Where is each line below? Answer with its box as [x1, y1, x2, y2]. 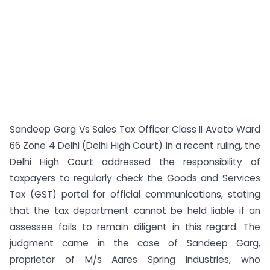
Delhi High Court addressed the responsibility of [10, 155, 260, 168]
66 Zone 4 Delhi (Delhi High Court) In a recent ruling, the [10, 139, 260, 152]
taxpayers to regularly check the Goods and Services [10, 172, 260, 184]
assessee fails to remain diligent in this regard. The [10, 221, 260, 233]
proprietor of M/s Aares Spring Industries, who [10, 253, 260, 266]
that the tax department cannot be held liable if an [10, 204, 260, 217]
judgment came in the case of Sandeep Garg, [10, 237, 260, 250]
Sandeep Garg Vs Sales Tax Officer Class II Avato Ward [10, 123, 260, 136]
